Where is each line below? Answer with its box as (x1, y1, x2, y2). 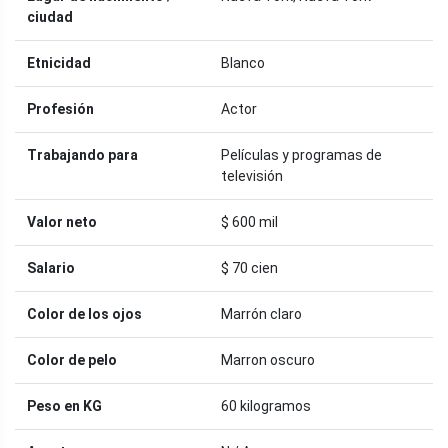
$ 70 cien (221, 259, 278, 276)
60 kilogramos (221, 397, 311, 414)
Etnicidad (27, 54, 91, 71)
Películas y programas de (221, 146, 382, 163)
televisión (221, 167, 283, 184)
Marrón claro (221, 305, 302, 322)
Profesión (27, 100, 94, 117)
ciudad (27, 8, 73, 25)
